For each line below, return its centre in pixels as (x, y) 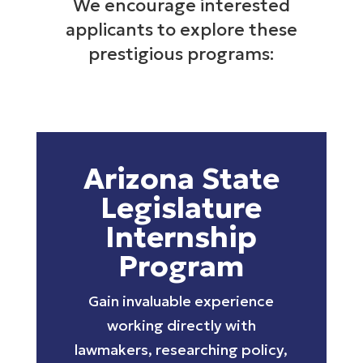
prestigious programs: (181, 53)
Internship (181, 237)
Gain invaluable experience (181, 301)
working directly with (181, 326)
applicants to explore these (181, 29)
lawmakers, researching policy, (181, 350)
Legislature (181, 208)
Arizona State (181, 179)
